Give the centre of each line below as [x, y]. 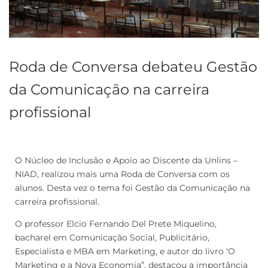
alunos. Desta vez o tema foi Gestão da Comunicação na [133, 188]
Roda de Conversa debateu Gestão [133, 66]
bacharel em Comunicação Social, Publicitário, [112, 237]
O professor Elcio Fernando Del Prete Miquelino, [116, 223]
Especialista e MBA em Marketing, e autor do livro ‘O [125, 251]
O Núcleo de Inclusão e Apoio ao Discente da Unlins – [126, 160]
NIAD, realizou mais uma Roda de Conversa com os [122, 174]
